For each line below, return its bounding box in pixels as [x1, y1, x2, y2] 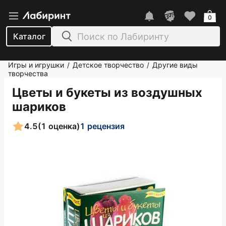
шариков [12, 99, 66, 114]
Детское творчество [73, 61, 144, 69]
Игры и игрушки [8, 61, 64, 69]
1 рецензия [80, 121, 125, 131]
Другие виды [152, 61, 198, 69]
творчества [8, 69, 48, 78]
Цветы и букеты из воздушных [12, 85, 202, 100]
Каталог [13, 31, 45, 41]
